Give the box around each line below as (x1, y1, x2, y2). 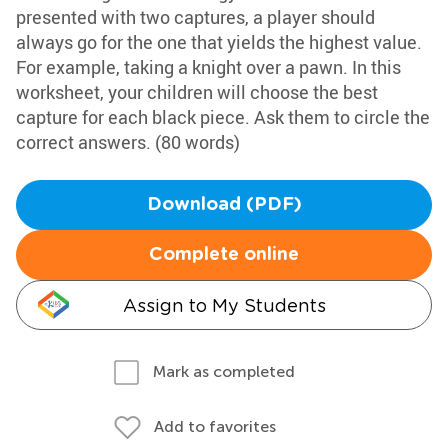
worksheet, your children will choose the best (16, 80, 378, 104)
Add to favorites (154, 417, 276, 436)
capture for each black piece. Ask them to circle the (16, 105, 430, 129)
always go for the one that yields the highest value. (16, 30, 422, 54)
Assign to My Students (122, 295, 326, 316)
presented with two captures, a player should (16, 5, 375, 29)
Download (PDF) (146, 196, 302, 214)
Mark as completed (153, 362, 295, 381)
